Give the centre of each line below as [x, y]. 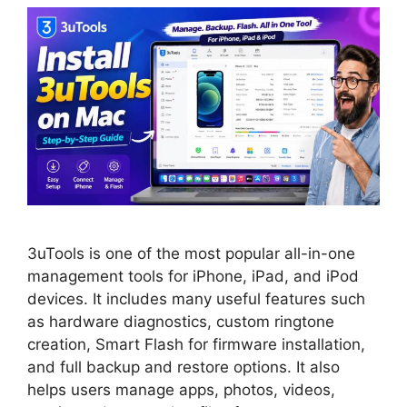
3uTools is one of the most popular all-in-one [191, 254]
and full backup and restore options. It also [184, 367]
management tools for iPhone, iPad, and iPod [193, 277]
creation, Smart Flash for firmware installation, [196, 345]
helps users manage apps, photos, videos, [181, 390]
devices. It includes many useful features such [196, 299]
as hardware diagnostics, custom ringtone [181, 322]
